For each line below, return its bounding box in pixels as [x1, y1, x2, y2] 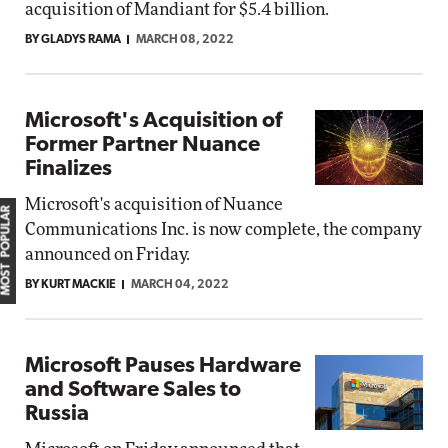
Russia [25, 403, 89, 426]
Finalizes [25, 158, 112, 181]
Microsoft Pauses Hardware [25, 355, 301, 378]
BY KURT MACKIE [25, 279, 116, 291]
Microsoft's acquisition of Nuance [25, 196, 283, 213]
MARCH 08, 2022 [136, 34, 234, 46]
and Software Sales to [25, 379, 241, 402]
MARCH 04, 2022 [131, 279, 229, 291]
